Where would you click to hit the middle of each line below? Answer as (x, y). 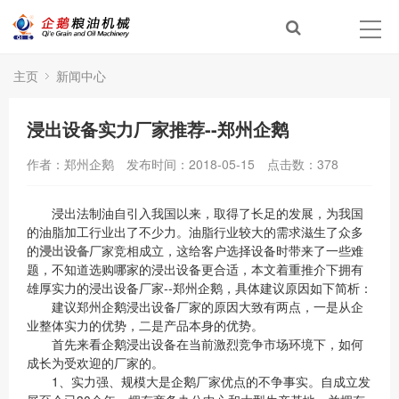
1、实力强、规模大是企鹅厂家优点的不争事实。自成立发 (199, 381)
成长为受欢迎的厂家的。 (95, 362)
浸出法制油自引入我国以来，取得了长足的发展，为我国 (195, 213)
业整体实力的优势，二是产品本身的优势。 (145, 325)
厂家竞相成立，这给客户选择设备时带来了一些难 (226, 250)
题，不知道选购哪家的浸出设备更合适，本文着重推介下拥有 (195, 269)
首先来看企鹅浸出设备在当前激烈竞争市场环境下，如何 (195, 344)
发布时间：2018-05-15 (191, 164)
